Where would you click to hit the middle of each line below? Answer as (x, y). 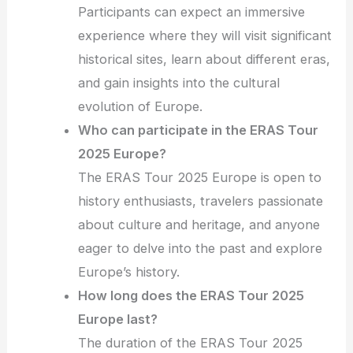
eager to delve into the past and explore (201, 248)
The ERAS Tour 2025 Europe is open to (200, 177)
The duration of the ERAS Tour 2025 (191, 342)
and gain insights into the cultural (179, 82)
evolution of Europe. (141, 106)
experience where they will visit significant (205, 35)
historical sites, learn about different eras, (204, 59)
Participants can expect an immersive (192, 11)
